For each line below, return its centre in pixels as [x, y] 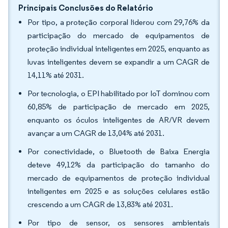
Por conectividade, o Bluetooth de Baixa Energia [119, 151]
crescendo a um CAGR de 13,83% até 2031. [100, 204]
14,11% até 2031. [56, 75]
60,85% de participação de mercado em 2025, [119, 107]
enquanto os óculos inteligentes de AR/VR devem [119, 120]
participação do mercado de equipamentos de [119, 35]
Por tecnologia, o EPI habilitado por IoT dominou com [119, 93]
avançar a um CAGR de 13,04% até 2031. [96, 133]
